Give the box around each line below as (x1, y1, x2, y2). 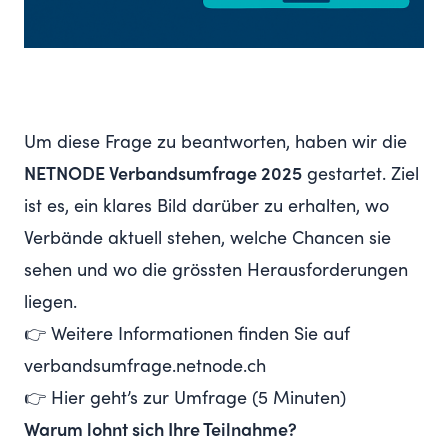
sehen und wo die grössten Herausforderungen (24, 262, 408, 280)
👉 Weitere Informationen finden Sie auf (24, 326, 350, 344)
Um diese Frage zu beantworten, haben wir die (24, 134, 407, 152)
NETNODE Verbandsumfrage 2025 (24, 166, 302, 184)
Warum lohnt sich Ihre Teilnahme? (24, 422, 297, 440)
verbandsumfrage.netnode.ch (24, 358, 266, 376)
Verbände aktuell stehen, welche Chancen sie (24, 230, 391, 248)
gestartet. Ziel (302, 166, 419, 184)
